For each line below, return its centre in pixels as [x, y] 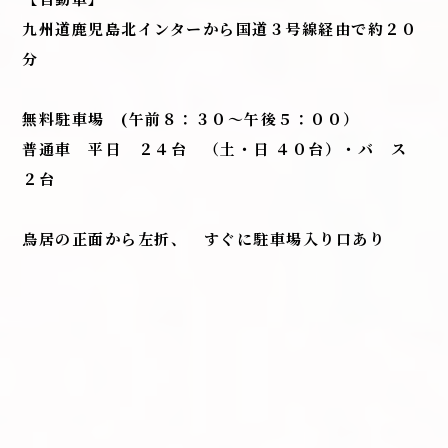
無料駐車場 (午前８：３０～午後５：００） [191, 118]
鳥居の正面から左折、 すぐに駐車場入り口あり [204, 238]
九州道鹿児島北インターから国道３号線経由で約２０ [220, 28]
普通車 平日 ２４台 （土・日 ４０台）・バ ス [223, 148]
